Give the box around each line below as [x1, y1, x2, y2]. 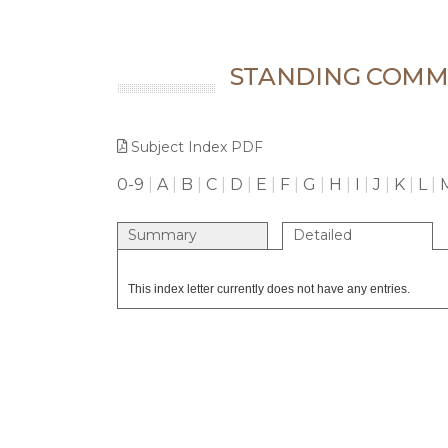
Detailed [293, 226, 352, 244]
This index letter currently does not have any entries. [128, 282, 410, 296]
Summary [128, 226, 197, 244]
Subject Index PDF [131, 138, 263, 156]
